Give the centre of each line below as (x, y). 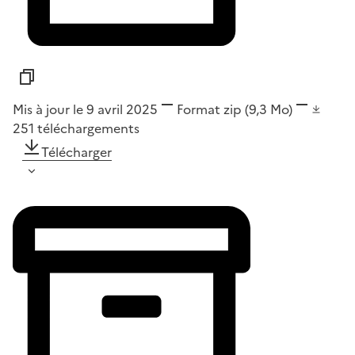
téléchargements (88, 129)
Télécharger (76, 153)
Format (198, 110)
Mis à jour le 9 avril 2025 (85, 110)
